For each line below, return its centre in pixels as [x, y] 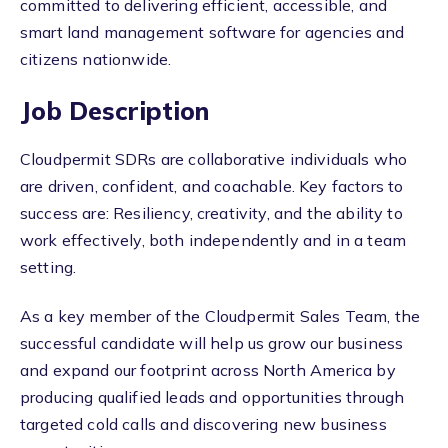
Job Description [114, 110]
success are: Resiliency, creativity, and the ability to [211, 212]
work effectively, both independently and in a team [213, 239]
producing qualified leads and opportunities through [212, 397]
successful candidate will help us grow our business [212, 343]
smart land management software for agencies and [212, 32]
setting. [48, 266]
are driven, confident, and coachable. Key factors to [212, 185]
